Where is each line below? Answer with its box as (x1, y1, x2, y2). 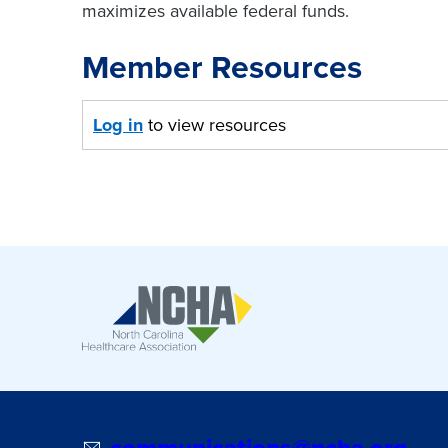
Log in (93, 111, 143, 138)
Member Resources (82, 42, 362, 90)
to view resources (143, 111, 286, 137)
